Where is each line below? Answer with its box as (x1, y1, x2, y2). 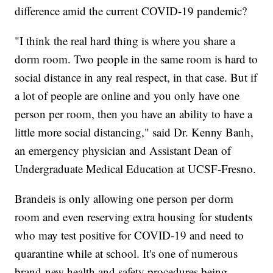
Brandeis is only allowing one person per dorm (15, 191, 234, 207)
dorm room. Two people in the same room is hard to (15, 51, 258, 67)
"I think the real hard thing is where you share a (15, 33, 236, 49)
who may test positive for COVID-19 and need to (15, 227, 244, 243)
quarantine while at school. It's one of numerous (15, 246, 238, 261)
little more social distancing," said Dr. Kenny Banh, (15, 124, 254, 140)
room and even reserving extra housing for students (15, 209, 253, 225)
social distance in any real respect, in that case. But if (15, 69, 258, 85)
